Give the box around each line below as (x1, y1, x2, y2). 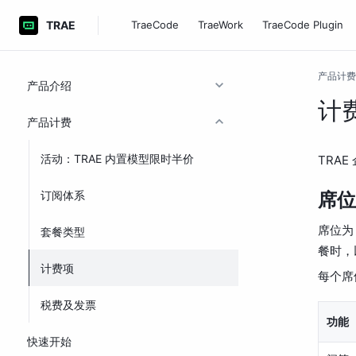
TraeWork (198, 18, 243, 31)
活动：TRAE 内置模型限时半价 (41, 151, 194, 165)
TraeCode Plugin (262, 18, 343, 31)
